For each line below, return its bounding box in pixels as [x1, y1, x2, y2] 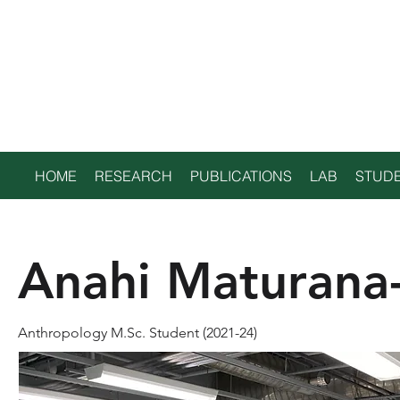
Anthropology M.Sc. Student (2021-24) [18, 324, 257, 341]
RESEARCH [95, 167, 172, 185]
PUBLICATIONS [190, 167, 292, 185]
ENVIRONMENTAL [25, 46, 327, 85]
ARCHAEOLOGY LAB [25, 85, 369, 123]
